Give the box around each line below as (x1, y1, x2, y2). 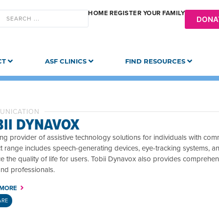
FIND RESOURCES (125, 57, 186, 65)
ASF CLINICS (44, 57, 87, 65)
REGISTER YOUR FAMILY (109, 8, 185, 18)
